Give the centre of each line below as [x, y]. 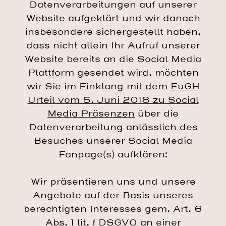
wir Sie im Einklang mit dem [98, 87]
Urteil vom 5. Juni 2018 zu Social [113, 100]
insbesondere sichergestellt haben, [113, 32]
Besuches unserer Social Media [113, 141]
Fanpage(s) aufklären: [113, 155]
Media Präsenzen [91, 114]
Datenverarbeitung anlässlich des [113, 128]
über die [157, 114]
